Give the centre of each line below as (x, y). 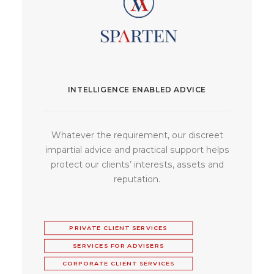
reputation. (137, 180)
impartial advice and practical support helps (137, 150)
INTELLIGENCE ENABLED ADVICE (137, 90)
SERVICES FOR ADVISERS (119, 246)
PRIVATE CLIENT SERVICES (118, 228)
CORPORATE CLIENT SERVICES (118, 263)
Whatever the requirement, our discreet (137, 135)
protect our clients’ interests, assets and (137, 165)
